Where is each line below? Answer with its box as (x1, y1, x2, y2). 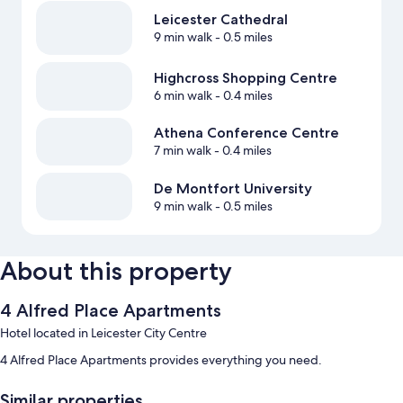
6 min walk (153, 87, 212, 104)
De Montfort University (153, 179, 312, 197)
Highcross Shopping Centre (153, 69, 337, 87)
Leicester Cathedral (153, 11, 288, 29)
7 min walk (153, 142, 211, 159)
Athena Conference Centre (153, 124, 339, 142)
